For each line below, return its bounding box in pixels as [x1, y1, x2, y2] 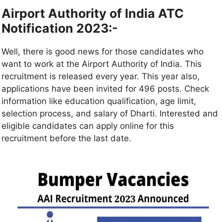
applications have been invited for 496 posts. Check [1, 84, 209, 94]
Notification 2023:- [1, 21, 118, 36]
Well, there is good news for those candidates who [1, 47, 204, 57]
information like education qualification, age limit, [1, 96, 196, 107]
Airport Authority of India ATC [1, 6, 184, 21]
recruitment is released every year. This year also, [1, 71, 200, 82]
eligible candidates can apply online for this [1, 121, 174, 131]
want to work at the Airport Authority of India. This [1, 59, 202, 69]
